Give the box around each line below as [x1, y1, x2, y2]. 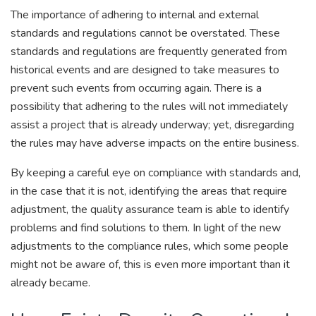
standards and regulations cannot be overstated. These [11, 25, 280, 41]
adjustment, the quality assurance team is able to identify [11, 201, 289, 217]
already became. [11, 274, 90, 291]
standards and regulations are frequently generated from [11, 43, 287, 59]
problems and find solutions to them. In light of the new [11, 219, 281, 236]
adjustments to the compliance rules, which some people [11, 238, 288, 254]
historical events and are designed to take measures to [11, 61, 279, 78]
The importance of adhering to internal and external [11, 6, 259, 23]
